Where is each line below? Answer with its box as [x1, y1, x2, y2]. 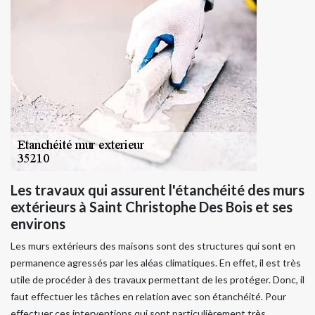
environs [11, 215, 65, 233]
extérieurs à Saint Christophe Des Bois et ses [11, 198, 292, 216]
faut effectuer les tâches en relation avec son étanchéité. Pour [11, 290, 286, 303]
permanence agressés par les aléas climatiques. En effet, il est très [11, 257, 301, 269]
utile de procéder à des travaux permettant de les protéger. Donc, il [11, 274, 304, 286]
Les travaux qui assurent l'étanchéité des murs [11, 181, 304, 199]
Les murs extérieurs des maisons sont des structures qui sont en [11, 240, 295, 252]
